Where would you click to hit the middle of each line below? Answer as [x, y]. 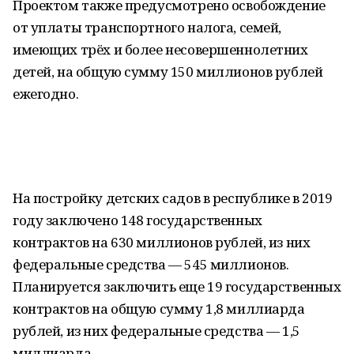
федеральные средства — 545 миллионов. [151, 264]
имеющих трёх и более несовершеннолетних [160, 49]
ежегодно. [46, 94]
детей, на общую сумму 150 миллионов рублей [168, 72]
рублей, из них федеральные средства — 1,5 [156, 331]
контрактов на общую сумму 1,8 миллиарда [159, 309]
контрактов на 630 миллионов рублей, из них [162, 242]
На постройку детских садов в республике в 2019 [173, 198]
